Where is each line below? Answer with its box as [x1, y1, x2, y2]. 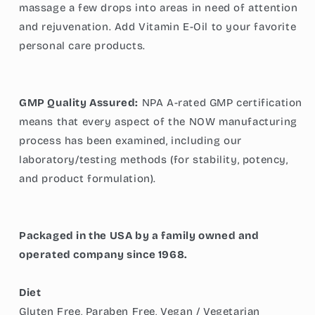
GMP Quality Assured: [19, 96, 139, 109]
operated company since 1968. [19, 247, 188, 261]
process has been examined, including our [19, 134, 243, 147]
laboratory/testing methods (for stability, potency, [19, 153, 288, 166]
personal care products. [19, 39, 146, 52]
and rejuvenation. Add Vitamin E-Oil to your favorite [19, 20, 297, 33]
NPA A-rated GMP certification [141, 96, 303, 109]
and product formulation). [19, 172, 157, 185]
